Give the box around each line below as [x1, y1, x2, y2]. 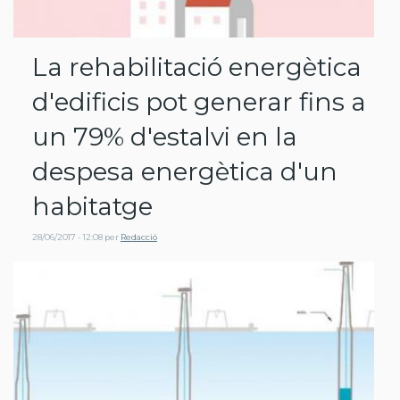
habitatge [32, 191, 153, 222]
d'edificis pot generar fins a [32, 87, 366, 118]
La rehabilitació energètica [32, 52, 362, 83]
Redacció [121, 231, 157, 242]
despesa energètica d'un [32, 156, 337, 187]
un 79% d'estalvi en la [32, 121, 297, 153]
